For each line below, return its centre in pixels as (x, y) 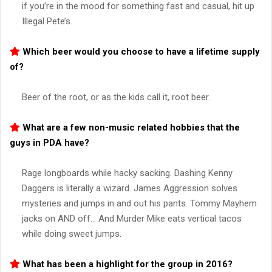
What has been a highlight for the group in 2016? (126, 264)
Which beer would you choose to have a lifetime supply (140, 52)
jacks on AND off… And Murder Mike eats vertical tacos (132, 219)
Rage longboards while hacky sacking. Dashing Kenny (127, 173)
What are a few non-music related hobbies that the (130, 128)
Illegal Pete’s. (47, 22)
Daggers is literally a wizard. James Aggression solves (130, 189)
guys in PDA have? (49, 143)
